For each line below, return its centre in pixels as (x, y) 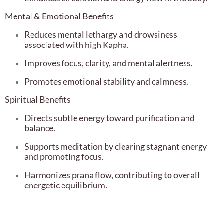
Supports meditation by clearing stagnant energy (116, 147)
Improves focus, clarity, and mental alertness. (108, 63)
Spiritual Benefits (38, 100)
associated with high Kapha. (77, 45)
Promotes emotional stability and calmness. (106, 82)
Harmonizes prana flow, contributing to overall (112, 175)
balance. (40, 128)
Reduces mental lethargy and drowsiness (101, 35)
